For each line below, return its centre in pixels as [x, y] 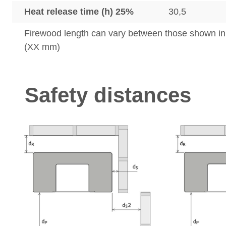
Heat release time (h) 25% [79, 12]
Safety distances [108, 95]
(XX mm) [42, 47]
